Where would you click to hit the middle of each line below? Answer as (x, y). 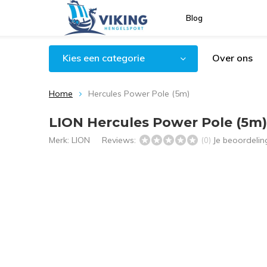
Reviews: (120, 140)
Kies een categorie (104, 58)
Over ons (232, 58)
